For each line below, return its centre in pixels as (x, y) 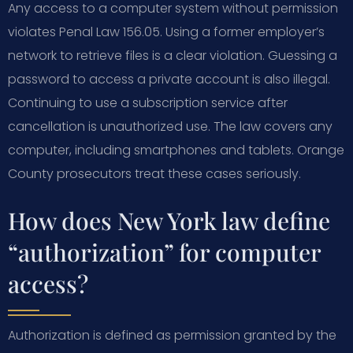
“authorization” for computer (164, 252)
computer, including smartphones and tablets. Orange (176, 150)
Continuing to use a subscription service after (148, 102)
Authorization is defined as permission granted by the (172, 335)
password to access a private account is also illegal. (169, 79)
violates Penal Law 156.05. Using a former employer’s (166, 32)
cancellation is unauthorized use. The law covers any (170, 126)
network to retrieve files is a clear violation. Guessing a (173, 55)
